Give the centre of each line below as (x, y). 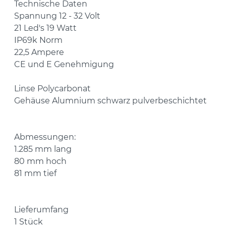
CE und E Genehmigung (64, 65)
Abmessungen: (45, 137)
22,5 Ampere (39, 52)
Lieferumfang (41, 210)
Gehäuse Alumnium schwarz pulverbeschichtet (110, 101)
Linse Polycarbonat (52, 89)
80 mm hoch (40, 161)
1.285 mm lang (43, 149)
